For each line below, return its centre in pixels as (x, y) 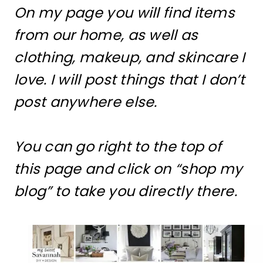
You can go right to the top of (118, 146)
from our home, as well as (106, 35)
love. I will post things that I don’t (130, 79)
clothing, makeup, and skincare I (130, 57)
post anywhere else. (88, 102)
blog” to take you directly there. (126, 191)
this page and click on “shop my (129, 168)
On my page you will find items (124, 12)
